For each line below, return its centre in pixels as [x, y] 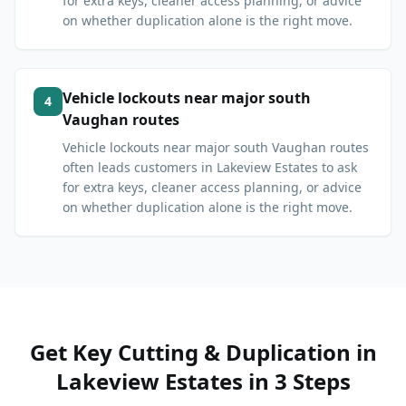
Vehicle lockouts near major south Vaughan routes [216, 148]
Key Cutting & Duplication [211, 353]
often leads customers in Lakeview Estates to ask [210, 168]
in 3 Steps [296, 382]
